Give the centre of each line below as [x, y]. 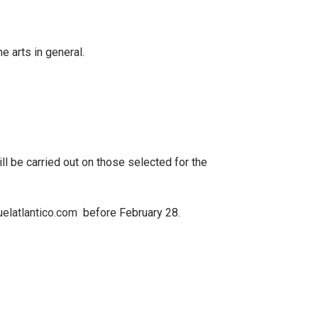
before [98, 213]
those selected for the [152, 162]
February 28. [150, 213]
